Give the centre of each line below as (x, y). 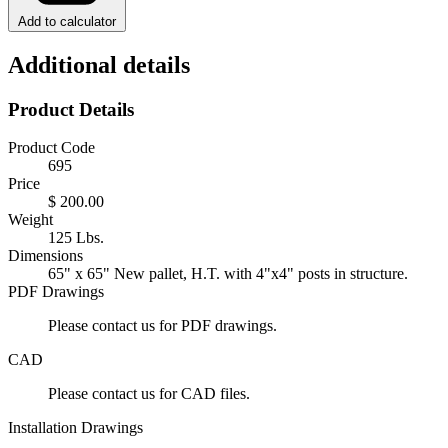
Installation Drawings (75, 428)
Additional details (99, 64)
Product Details (71, 109)
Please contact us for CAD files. (149, 394)
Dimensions (45, 256)
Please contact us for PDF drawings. (162, 326)
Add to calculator (67, 21)
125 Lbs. (76, 238)
